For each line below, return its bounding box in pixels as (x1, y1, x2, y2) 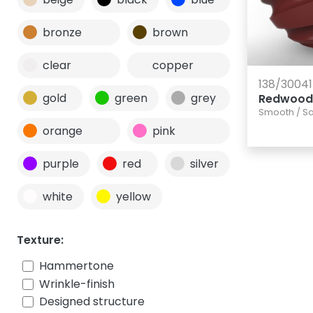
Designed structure (39, 293, 145, 310)
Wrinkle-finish (39, 275, 115, 292)
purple (43, 156, 79, 173)
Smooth (259, 105, 294, 118)
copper (152, 57, 194, 74)
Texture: (17, 232, 64, 249)
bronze (43, 24, 82, 41)
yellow (116, 189, 151, 205)
